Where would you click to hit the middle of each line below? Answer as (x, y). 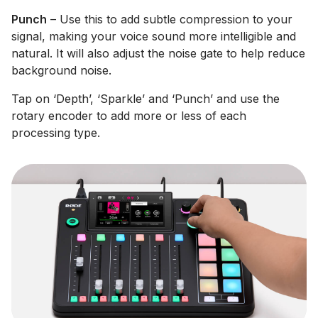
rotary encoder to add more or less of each (129, 116)
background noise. (61, 70)
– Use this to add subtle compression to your (170, 19)
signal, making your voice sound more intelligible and (154, 36)
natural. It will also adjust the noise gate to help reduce (158, 53)
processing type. (56, 133)
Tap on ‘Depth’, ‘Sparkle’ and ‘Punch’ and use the (146, 99)
